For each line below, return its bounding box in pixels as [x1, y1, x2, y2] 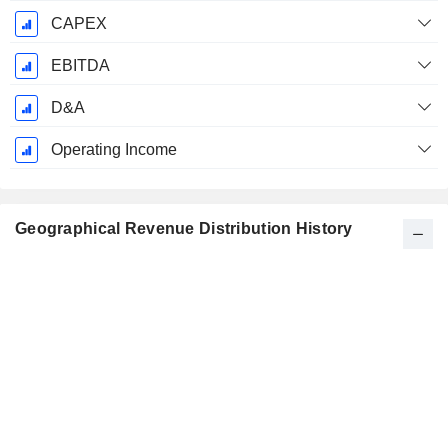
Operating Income [50, 141, 177, 159]
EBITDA [50, 57, 110, 75]
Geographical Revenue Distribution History [15, 220, 353, 238]
